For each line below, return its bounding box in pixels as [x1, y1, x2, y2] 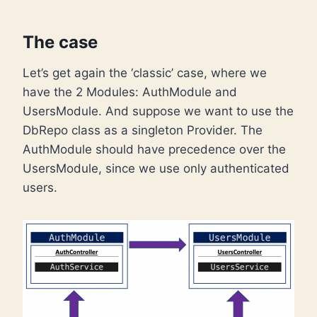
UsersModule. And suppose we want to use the [23, 104, 294, 119]
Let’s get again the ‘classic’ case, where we [23, 66, 267, 81]
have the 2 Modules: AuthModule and [23, 85, 237, 100]
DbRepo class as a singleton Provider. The [23, 123, 263, 138]
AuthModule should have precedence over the [23, 142, 286, 157]
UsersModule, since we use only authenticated [23, 161, 289, 176]
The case [23, 32, 98, 53]
